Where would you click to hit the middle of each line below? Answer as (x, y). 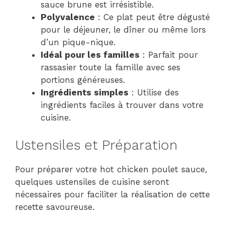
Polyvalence (68, 17)
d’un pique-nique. (78, 42)
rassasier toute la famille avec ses (110, 67)
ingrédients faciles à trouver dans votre (122, 105)
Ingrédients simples (85, 92)
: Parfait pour (169, 55)
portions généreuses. (83, 80)
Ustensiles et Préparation (96, 145)
